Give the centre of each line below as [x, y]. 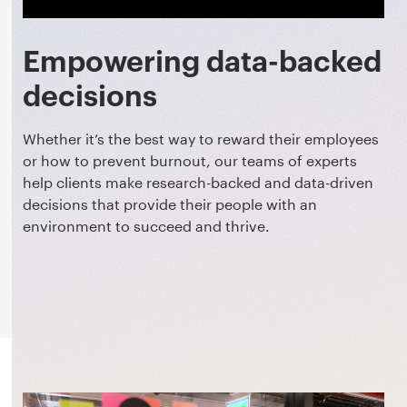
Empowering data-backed [202, 62]
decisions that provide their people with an [170, 203]
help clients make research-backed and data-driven [198, 182]
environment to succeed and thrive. [148, 225]
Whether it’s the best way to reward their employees [201, 138]
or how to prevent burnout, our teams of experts [190, 160]
